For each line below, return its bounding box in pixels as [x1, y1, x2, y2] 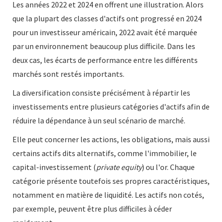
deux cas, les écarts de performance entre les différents [12, 55, 198, 65]
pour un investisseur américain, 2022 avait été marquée [12, 27, 197, 38]
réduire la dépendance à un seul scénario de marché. [12, 115, 185, 126]
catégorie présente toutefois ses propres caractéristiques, [12, 176, 210, 186]
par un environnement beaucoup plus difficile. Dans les [12, 41, 195, 52]
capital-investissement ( [12, 162, 96, 172]
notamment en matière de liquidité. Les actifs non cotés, [12, 190, 204, 200]
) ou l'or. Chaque [142, 162, 195, 172]
